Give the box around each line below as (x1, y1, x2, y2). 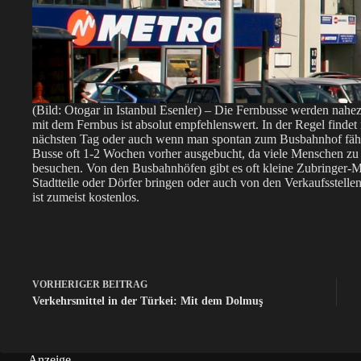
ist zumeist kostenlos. (32, 189, 139, 204)
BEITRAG (102, 279, 147, 291)
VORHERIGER (32, 279, 102, 291)
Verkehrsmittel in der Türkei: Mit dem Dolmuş (32, 295, 263, 308)
